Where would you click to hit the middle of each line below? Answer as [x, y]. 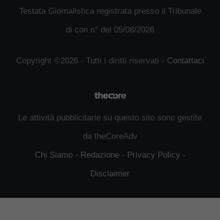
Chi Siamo [54, 155]
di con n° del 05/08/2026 [110, 29]
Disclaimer [110, 174]
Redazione [100, 155]
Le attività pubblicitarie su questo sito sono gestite [110, 118]
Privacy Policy [153, 155]
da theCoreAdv [110, 137]
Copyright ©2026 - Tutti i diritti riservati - [91, 61]
